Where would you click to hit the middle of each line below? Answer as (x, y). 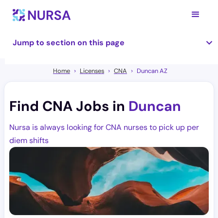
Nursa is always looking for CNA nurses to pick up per (104, 127)
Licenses (92, 71)
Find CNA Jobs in (69, 106)
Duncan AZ (152, 71)
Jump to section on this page (69, 43)
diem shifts (29, 140)
